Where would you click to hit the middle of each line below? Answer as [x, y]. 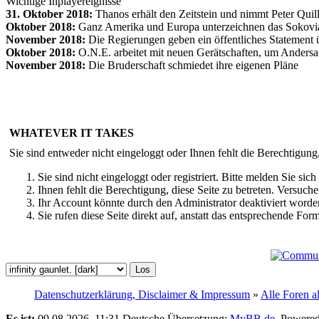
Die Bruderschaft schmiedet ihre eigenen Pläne [192, 65]
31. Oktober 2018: [49, 14]
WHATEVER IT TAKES [72, 132]
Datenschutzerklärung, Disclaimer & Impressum [142, 294]
